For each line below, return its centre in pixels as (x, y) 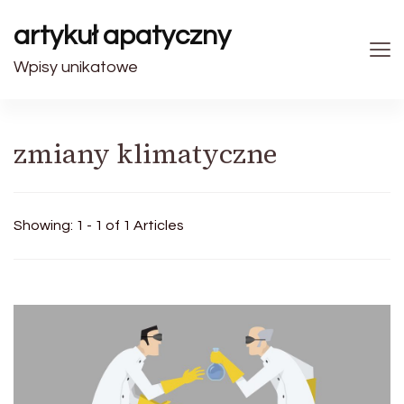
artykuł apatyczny (122, 36)
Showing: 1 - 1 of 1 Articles (99, 225)
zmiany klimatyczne (146, 154)
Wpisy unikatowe (76, 67)
